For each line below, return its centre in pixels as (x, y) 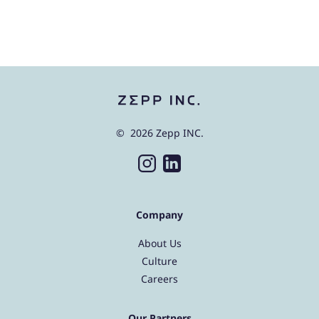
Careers (159, 279)
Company (159, 215)
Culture (159, 261)
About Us (159, 244)
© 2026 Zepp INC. (159, 133)
